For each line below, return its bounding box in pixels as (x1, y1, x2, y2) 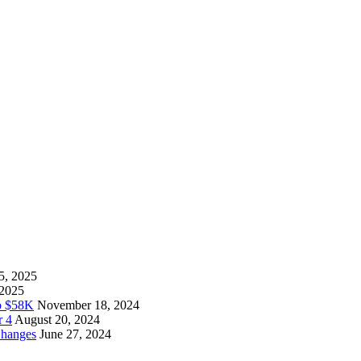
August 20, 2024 (15, 313, 100, 327)
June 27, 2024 (39, 327, 111, 342)
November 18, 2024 (37, 298, 139, 313)
